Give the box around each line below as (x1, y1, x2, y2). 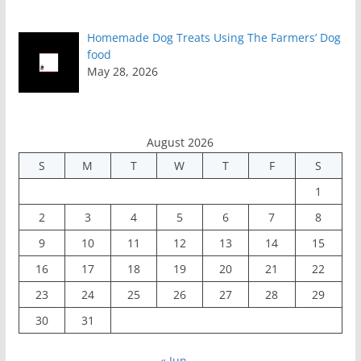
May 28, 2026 (87, 63, 159, 79)
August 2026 (147, 134, 214, 150)
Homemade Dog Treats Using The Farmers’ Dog (87, 29, 342, 45)
